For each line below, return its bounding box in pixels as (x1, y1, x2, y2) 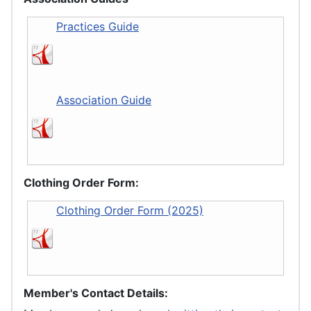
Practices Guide (56, 19, 139, 34)
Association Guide (56, 93, 151, 108)
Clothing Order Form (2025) (56, 203, 203, 218)
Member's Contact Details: (24, 286, 168, 301)
